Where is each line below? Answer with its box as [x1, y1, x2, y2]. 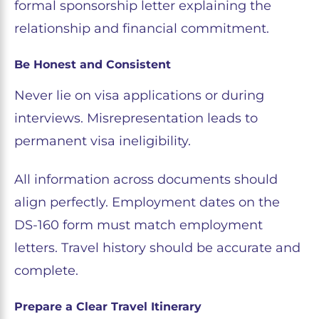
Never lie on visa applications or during [14, 87, 264, 103]
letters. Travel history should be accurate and [14, 239, 300, 256]
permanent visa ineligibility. [14, 132, 191, 149]
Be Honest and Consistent [14, 57, 171, 71]
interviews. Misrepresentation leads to [14, 110, 258, 126]
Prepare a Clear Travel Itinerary [14, 299, 202, 313]
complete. [14, 262, 78, 278]
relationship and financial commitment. [14, 20, 269, 36]
